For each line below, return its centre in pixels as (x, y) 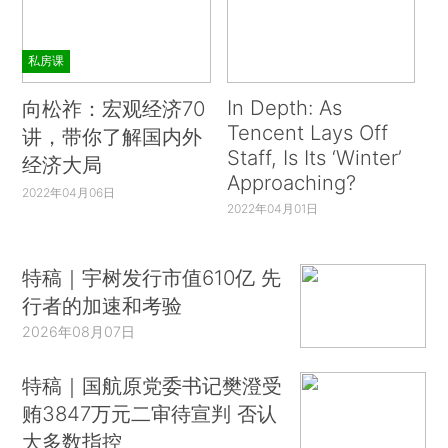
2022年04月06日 (69, 192)
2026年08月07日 (79, 332)
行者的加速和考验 (102, 306)
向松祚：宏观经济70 (114, 108)
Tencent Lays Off (307, 132)
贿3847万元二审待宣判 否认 (150, 413)
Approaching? (291, 182)
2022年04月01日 (272, 208)
